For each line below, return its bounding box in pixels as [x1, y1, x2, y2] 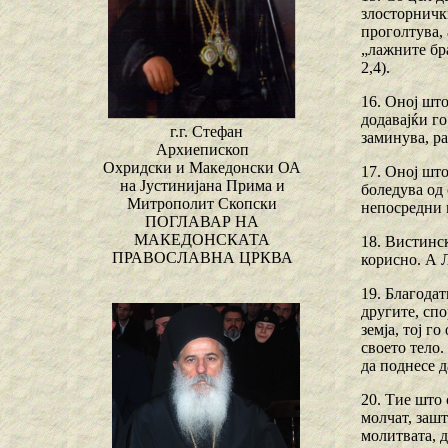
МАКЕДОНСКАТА [134, 231, 270, 249]
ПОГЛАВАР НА [145, 213, 259, 231]
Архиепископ [155, 141, 249, 159]
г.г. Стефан [169, 123, 243, 141]
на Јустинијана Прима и [119, 177, 285, 195]
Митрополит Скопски [127, 195, 277, 213]
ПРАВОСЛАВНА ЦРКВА [111, 249, 293, 267]
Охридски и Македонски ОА [103, 159, 301, 177]
